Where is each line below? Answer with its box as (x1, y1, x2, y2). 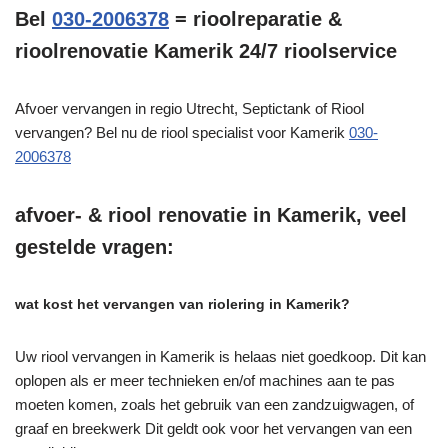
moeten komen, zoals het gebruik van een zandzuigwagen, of (15, 395, 414, 413)
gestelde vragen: (15, 235, 174, 258)
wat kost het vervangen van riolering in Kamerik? (15, 295, 350, 312)
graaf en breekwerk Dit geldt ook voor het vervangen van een (15, 419, 412, 437)
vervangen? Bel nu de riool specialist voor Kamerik (15, 123, 349, 141)
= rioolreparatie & (169, 7, 342, 30)
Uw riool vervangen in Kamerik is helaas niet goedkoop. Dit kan (15, 347, 426, 365)
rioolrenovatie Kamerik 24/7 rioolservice (15, 39, 397, 62)
